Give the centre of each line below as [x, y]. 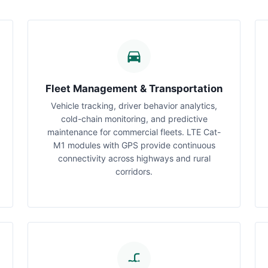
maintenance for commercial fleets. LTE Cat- [134, 132]
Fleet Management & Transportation [134, 89]
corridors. [134, 171]
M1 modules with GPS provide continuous [134, 145]
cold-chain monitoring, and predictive [134, 119]
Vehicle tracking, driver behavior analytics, [134, 106]
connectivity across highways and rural [134, 158]
